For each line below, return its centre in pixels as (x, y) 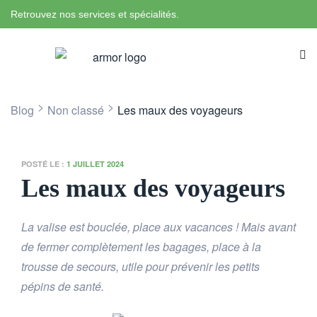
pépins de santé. (63, 287)
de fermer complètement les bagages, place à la (141, 247)
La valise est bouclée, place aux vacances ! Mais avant (158, 227)
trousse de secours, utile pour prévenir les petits (140, 267)
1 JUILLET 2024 (95, 164)
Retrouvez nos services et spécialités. (95, 14)
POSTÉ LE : (44, 164)
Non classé (76, 110)
